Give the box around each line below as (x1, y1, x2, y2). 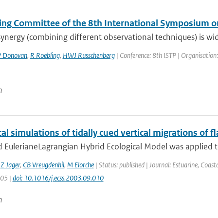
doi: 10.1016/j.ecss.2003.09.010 (12, 173, 104, 182)
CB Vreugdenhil (22, 160, 64, 169)
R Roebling (30, 51, 60, 60)
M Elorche (67, 160, 94, 169)
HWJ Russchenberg (62, 51, 115, 60)
